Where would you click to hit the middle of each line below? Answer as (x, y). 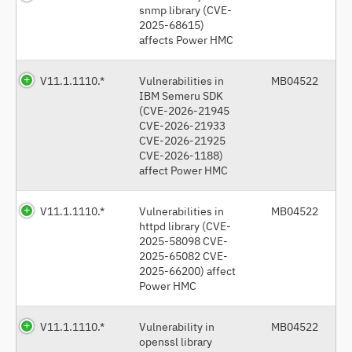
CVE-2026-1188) (181, 155)
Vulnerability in (177, 326)
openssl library (176, 341)
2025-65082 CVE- (183, 255)
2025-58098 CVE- (183, 240)
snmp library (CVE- (185, 9)
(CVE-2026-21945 (184, 110)
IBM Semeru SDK (181, 95)
